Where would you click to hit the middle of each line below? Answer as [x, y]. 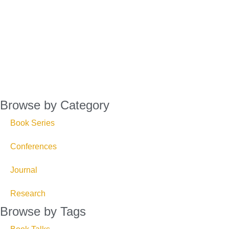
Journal [24, 170]
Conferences [33, 147]
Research [28, 194]
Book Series [32, 123]
